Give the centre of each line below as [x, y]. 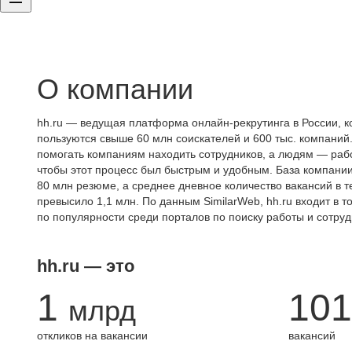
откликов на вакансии [92, 335]
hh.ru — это [86, 266]
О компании [115, 89]
